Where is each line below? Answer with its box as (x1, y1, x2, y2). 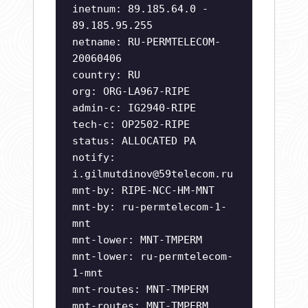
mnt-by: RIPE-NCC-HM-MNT (72, 184, 214, 197)
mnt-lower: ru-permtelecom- (72, 250, 233, 263)
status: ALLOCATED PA (72, 135, 196, 148)
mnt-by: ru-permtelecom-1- (72, 201, 227, 214)
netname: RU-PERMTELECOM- (72, 36, 221, 49)
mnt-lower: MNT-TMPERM (72, 234, 202, 247)
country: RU (72, 69, 140, 82)
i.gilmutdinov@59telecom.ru (72, 168, 233, 181)
